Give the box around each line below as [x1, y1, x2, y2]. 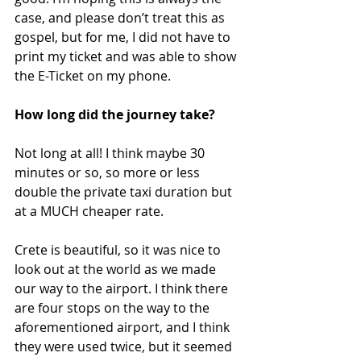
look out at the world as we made [15, 260, 219, 279]
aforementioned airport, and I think [15, 318, 233, 337]
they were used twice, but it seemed [15, 338, 235, 356]
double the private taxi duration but [15, 183, 235, 201]
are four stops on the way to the [15, 299, 213, 317]
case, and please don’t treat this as [15, 9, 228, 27]
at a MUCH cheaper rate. [15, 202, 164, 221]
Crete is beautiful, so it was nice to [15, 241, 224, 259]
